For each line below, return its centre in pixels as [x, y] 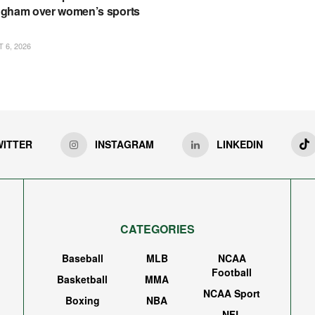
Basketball [83, 279]
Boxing [82, 301]
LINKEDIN [239, 144]
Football [232, 272]
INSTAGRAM [124, 144]
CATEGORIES [157, 229]
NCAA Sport [232, 294]
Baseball [82, 258]
